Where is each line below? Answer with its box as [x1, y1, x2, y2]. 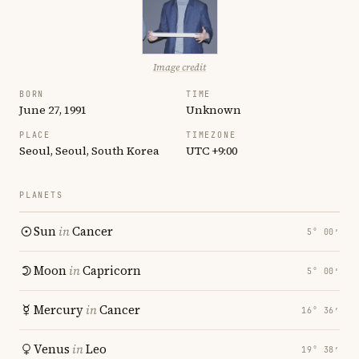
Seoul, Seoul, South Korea [19, 143, 159, 159]
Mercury [34, 301, 83, 318]
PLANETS [19, 190, 63, 200]
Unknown [186, 102, 241, 118]
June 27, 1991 [19, 102, 87, 118]
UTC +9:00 [186, 143, 237, 159]
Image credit [153, 61, 206, 74]
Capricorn [83, 262, 141, 279]
